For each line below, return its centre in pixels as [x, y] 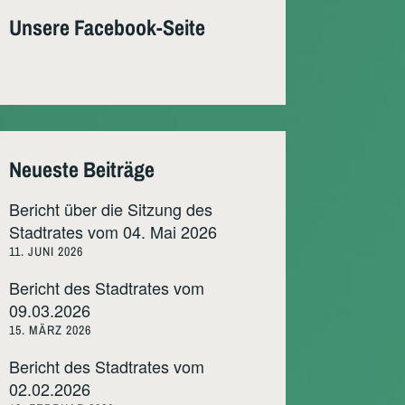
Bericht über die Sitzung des [111, 208]
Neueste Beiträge [82, 169]
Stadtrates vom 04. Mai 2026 [113, 231]
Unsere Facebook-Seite [107, 28]
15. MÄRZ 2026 [50, 330]
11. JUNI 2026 [46, 251]
